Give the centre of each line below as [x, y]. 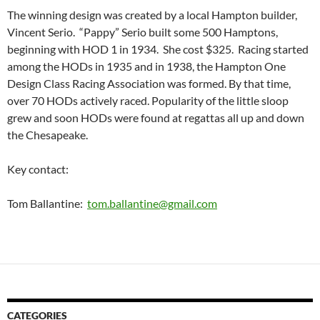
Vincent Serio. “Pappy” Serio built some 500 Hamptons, [142, 32]
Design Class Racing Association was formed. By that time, [149, 84]
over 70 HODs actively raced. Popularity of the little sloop [148, 101]
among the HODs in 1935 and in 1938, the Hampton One [146, 66]
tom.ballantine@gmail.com [152, 204]
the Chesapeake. [47, 135]
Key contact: [38, 169]
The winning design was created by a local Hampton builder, [152, 15]
